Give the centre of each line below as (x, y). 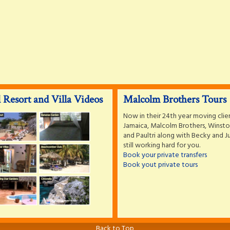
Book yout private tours (160, 165)
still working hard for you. (162, 146)
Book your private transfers (165, 155)
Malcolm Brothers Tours (175, 99)
